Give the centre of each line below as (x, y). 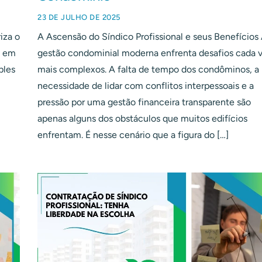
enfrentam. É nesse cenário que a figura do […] (133, 135)
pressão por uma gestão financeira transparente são (144, 102)
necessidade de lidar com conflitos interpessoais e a (146, 86)
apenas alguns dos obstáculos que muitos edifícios (142, 119)
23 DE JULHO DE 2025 (79, 18)
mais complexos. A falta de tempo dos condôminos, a (148, 70)
